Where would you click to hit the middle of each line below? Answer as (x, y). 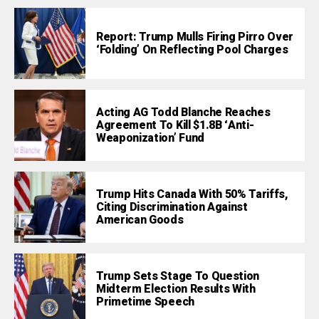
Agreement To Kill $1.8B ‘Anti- (175, 125)
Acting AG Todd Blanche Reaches (183, 112)
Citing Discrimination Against (172, 207)
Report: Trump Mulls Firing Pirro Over (195, 37)
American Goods (140, 220)
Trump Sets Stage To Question (178, 276)
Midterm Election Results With (176, 289)
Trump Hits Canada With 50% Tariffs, (192, 194)
